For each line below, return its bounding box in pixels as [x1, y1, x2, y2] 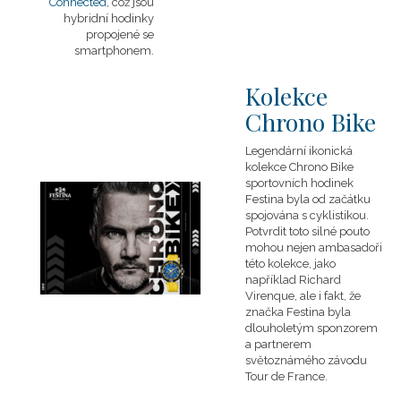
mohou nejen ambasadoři [245, 241, 382, 254]
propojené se [86, 28, 154, 41]
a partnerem [245, 337, 311, 351]
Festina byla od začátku [245, 192, 371, 206]
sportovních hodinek [245, 176, 354, 190]
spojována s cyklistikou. [245, 209, 369, 222]
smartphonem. [74, 44, 154, 57]
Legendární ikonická [245, 144, 353, 158]
